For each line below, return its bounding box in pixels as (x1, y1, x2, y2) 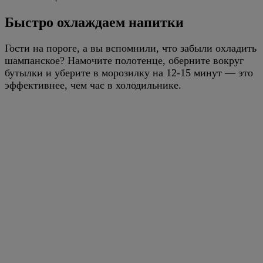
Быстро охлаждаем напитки (5, 15, 184, 31)
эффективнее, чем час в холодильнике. (5, 79, 181, 92)
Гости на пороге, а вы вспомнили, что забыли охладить (5, 42, 257, 55)
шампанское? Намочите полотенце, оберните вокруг (5, 55, 244, 67)
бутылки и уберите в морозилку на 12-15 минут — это (5, 67, 253, 79)
